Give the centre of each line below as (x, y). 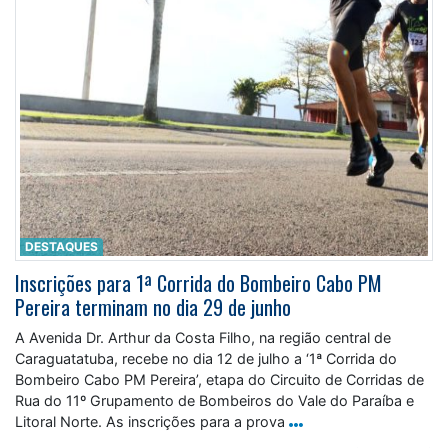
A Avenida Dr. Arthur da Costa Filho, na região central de (203, 338)
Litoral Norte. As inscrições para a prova (150, 422)
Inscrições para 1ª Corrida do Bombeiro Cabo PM (198, 283)
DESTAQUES (61, 247)
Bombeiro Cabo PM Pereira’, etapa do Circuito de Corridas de (219, 380)
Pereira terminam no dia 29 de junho (153, 307)
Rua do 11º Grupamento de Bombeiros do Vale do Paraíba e (214, 401)
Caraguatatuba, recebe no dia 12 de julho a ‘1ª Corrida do (206, 359)
